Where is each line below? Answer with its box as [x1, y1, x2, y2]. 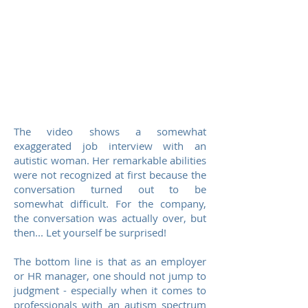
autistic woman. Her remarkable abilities [14, 153, 206, 167]
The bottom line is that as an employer [14, 254, 206, 268]
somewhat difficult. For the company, [14, 197, 206, 210]
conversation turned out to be [14, 182, 206, 196]
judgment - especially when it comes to [14, 283, 206, 297]
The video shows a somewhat [14, 124, 206, 138]
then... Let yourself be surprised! [14, 225, 169, 239]
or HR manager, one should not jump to [14, 269, 206, 283]
